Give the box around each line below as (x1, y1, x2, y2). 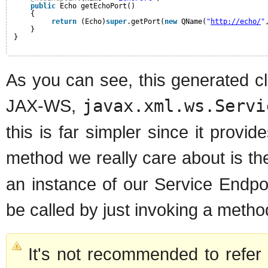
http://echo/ (211, 17, 261, 26)
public (31, 1, 56, 10)
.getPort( (127, 17, 165, 26)
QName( (181, 17, 206, 26)
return (51, 17, 77, 26)
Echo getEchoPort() (60, 1, 135, 10)
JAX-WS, (6, 95, 83, 115)
